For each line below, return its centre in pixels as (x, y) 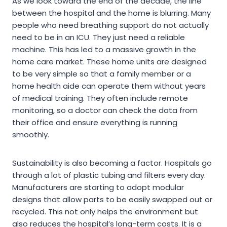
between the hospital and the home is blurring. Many (111, 13)
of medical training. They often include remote (100, 98)
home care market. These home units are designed (109, 62)
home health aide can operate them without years (109, 86)
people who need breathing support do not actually (110, 25)
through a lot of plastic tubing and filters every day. (109, 175)
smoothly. (31, 135)
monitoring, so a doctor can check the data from (105, 110)
